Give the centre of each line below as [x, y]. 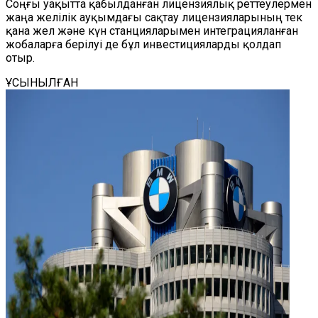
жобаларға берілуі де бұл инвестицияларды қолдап [143, 44]
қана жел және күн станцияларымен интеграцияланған [152, 31]
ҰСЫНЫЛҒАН [42, 83]
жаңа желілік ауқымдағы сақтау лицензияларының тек [154, 17]
